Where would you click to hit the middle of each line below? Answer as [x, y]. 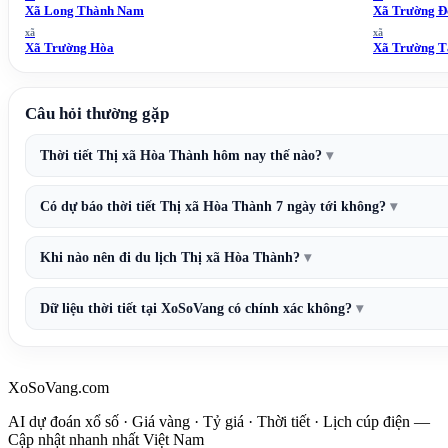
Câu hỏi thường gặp [97, 113]
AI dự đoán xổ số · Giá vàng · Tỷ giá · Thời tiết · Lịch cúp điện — [219, 421]
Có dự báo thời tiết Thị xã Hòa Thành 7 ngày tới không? [213, 206]
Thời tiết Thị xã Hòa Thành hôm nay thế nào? [181, 155]
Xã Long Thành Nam [84, 10]
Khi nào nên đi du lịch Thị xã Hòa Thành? [170, 257]
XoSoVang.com [58, 387]
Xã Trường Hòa [69, 47]
